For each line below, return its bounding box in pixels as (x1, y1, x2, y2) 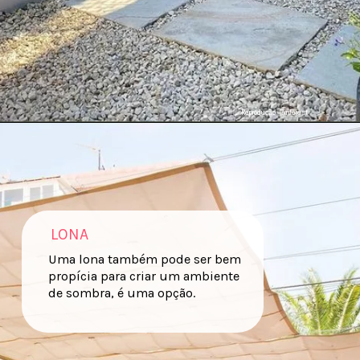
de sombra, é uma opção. (47, 284, 195, 301)
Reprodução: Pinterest (241, 108, 309, 117)
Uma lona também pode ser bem (47, 251, 241, 267)
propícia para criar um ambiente (47, 268, 239, 284)
